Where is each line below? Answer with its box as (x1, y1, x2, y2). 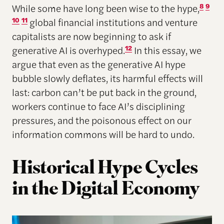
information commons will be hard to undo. (11, 127, 194, 141)
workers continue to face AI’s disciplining (11, 99, 185, 113)
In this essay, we (131, 43, 201, 57)
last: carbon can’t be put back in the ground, (11, 85, 196, 99)
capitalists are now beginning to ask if (11, 29, 171, 43)
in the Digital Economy (11, 175, 199, 205)
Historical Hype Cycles (11, 154, 197, 184)
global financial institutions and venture (27, 15, 197, 29)
